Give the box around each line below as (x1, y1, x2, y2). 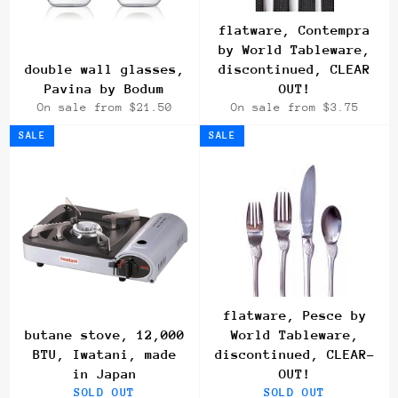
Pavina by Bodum (44, 81, 164, 97)
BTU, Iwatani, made (32, 346, 177, 362)
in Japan (72, 366, 137, 382)
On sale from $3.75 (230, 100, 359, 115)
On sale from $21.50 (36, 100, 172, 115)
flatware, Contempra (219, 22, 370, 38)
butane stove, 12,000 (24, 327, 185, 343)
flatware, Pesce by (222, 307, 367, 323)
